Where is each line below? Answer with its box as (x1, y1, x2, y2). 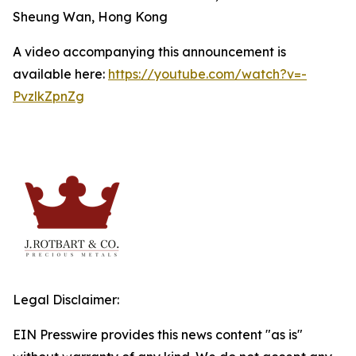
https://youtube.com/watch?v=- (108, 66, 307, 82)
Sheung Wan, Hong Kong (13, 9, 168, 25)
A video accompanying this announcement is (13, 44, 286, 60)
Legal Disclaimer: (13, 292, 119, 308)
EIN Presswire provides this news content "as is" (13, 327, 303, 342)
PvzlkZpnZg (13, 88, 84, 104)
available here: (13, 66, 108, 82)
